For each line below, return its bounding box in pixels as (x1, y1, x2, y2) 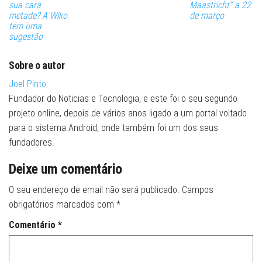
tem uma (9, 20, 42, 32)
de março (189, 9, 224, 21)
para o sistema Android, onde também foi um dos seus (9, 122, 218, 133)
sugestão (9, 30, 43, 42)
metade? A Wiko (9, 9, 67, 21)
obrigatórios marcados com (9, 198, 116, 210)
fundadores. (9, 136, 54, 148)
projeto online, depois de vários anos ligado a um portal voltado (9, 107, 247, 119)
